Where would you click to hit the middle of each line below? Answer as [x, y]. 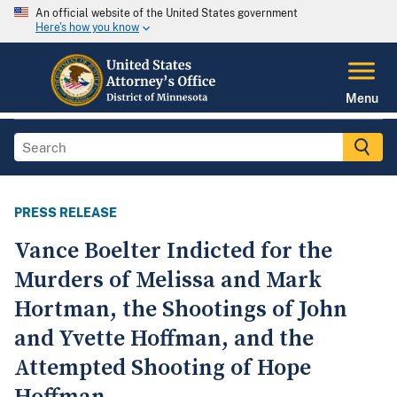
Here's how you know [87, 28]
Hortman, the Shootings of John [181, 310]
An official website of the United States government [167, 13]
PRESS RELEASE [66, 213]
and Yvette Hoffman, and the [164, 339]
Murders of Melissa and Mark [168, 281]
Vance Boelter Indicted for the [173, 252]
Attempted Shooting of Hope [163, 369]
